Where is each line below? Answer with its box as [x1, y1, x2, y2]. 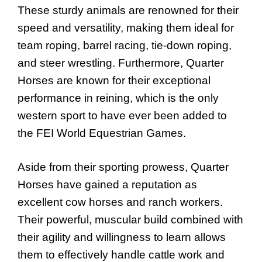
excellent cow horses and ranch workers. [18, 196, 223, 209]
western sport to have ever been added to [18, 109, 227, 122]
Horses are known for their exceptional [18, 74, 211, 87]
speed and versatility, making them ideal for [18, 21, 234, 34]
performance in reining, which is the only [18, 91, 219, 104]
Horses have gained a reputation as [18, 178, 197, 191]
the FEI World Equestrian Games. [18, 126, 186, 139]
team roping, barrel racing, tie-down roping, [18, 39, 232, 51]
